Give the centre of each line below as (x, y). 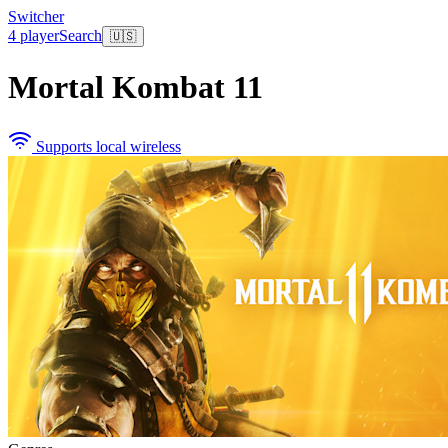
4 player (33, 35)
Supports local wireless (106, 146)
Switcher (36, 16)
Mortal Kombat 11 (135, 87)
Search (80, 35)
